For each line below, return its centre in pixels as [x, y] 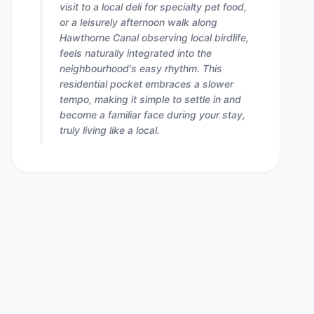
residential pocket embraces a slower [146, 84]
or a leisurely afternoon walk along [138, 22]
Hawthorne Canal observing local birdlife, [154, 37]
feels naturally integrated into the [136, 53]
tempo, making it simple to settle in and [150, 99]
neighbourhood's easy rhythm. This [141, 68]
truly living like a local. [110, 130]
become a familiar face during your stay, [152, 115]
